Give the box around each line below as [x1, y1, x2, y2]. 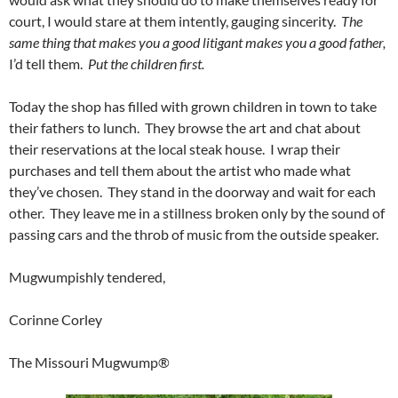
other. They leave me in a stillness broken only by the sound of [9, 204, 385, 222]
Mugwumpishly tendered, [9, 268, 165, 286]
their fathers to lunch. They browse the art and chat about [9, 119, 361, 137]
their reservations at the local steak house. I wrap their [9, 140, 340, 158]
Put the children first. [88, 55, 204, 73]
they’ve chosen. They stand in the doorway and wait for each [9, 183, 376, 201]
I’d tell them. [9, 55, 88, 73]
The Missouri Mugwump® [9, 354, 170, 371]
